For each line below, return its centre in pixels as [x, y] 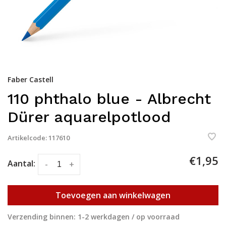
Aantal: [21, 164]
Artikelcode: [27, 138]
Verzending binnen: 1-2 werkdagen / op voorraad [94, 216]
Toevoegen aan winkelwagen [113, 195]
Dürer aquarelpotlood [89, 117]
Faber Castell [31, 80]
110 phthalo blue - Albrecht [109, 99]
